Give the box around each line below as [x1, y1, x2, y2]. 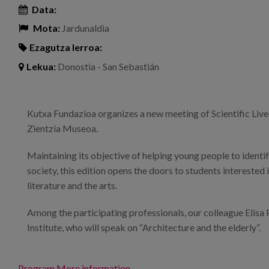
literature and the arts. [27, 179, 117, 191]
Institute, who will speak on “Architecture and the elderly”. [27, 221, 261, 233]
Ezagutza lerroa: [29, 41, 102, 53]
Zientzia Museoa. [27, 122, 98, 134]
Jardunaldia [60, 22, 109, 34]
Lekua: [26, 61, 56, 73]
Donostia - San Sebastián [56, 61, 159, 73]
